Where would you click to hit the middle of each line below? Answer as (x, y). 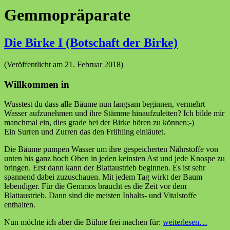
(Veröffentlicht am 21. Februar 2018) (64, 64)
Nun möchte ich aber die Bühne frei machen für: (83, 222)
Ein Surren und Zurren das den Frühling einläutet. (85, 132)
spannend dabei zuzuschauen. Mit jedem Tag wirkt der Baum (103, 177)
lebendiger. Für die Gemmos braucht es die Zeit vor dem (95, 186)
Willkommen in (38, 84)
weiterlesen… (185, 222)
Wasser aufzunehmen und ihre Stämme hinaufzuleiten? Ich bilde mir (114, 113)
